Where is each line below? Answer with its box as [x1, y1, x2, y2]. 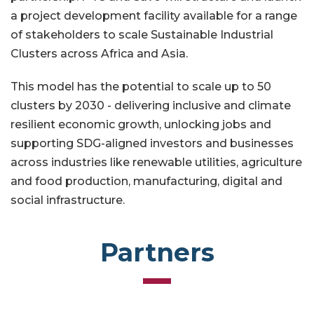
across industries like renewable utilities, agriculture [11, 156, 302, 170]
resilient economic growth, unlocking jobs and [11, 118, 271, 132]
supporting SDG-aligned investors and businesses [11, 137, 294, 151]
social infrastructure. [11, 193, 128, 207]
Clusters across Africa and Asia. [11, 47, 191, 61]
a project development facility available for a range [11, 9, 297, 23]
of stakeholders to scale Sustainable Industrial [11, 28, 273, 42]
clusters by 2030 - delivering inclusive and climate [11, 99, 291, 113]
